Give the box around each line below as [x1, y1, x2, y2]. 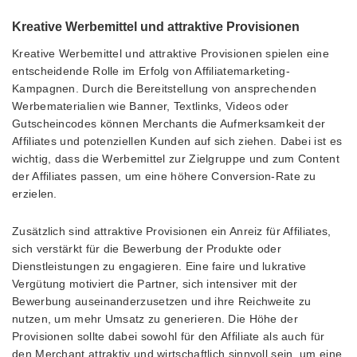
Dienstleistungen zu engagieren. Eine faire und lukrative [12, 259, 307, 273]
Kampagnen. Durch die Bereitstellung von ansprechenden [12, 81, 316, 95]
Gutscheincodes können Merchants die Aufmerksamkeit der [12, 116, 326, 130]
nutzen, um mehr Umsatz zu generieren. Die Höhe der [12, 312, 298, 325]
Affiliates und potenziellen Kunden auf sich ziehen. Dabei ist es [12, 134, 343, 147]
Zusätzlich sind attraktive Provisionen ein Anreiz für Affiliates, [12, 224, 331, 237]
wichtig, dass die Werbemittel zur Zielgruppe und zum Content [12, 151, 339, 165]
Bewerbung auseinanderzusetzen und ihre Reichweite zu [12, 294, 312, 308]
